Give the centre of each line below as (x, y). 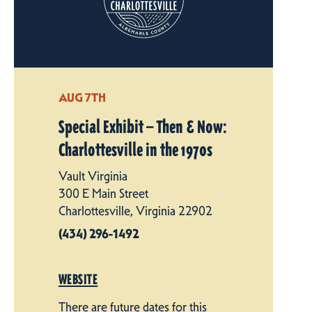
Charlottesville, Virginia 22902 (135, 211)
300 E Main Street (103, 193)
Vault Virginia (93, 176)
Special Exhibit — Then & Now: (143, 127)
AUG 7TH (82, 97)
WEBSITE (78, 279)
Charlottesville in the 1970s (135, 150)
